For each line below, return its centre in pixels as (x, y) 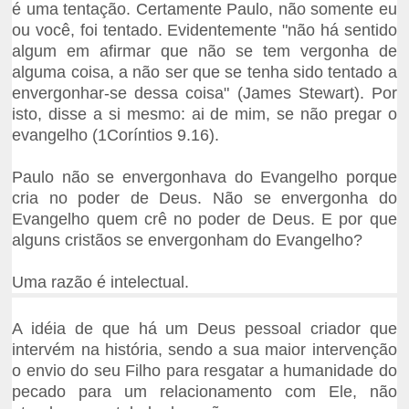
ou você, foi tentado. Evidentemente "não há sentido (204, 31)
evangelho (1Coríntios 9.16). (116, 136)
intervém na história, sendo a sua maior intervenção (204, 350)
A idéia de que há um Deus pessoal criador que (204, 329)
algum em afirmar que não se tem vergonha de (204, 52)
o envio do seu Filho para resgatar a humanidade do (204, 371)
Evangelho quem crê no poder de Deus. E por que (204, 220)
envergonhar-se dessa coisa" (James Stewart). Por (204, 94)
